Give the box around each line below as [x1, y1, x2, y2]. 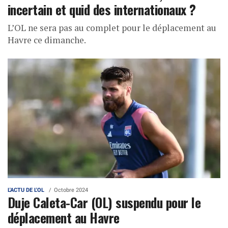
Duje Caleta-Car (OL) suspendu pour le [8, 192, 201, 212]
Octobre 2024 [54, 186, 88, 193]
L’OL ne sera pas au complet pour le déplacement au [8, 21, 216, 34]
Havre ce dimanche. [8, 34, 86, 46]
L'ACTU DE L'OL [8, 186, 44, 193]
